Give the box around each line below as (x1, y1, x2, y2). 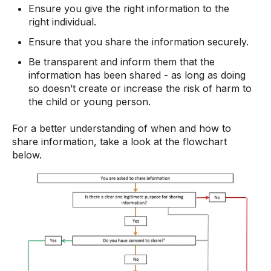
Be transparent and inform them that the (28, 56, 215, 68)
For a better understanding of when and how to (12, 122, 231, 135)
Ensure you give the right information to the (28, 2, 230, 15)
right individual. (28, 15, 97, 28)
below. (12, 149, 42, 162)
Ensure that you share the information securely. (28, 35, 249, 48)
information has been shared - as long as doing (28, 69, 246, 82)
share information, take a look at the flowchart (12, 135, 227, 148)
